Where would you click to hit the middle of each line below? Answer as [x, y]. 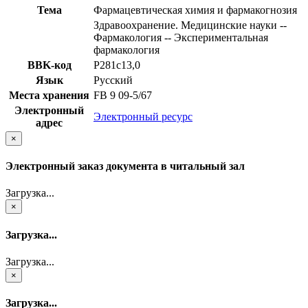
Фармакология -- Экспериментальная [181, 37]
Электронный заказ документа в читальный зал [125, 166]
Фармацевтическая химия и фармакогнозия [195, 10]
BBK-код [49, 65]
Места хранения [49, 95]
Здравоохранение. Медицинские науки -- [190, 25]
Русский [113, 80]
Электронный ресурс [143, 116]
